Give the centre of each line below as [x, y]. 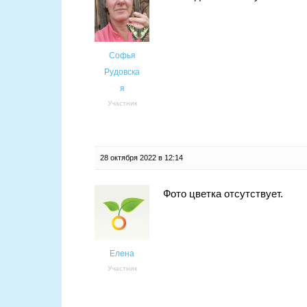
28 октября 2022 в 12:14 [142, 158]
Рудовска [122, 72]
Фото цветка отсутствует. [223, 194]
